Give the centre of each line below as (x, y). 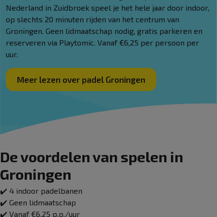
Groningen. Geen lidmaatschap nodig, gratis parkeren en (104, 31)
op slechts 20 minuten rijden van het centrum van (93, 19)
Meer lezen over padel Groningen (81, 79)
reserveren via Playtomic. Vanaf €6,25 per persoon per (102, 42)
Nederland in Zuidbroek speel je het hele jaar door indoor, (108, 7)
